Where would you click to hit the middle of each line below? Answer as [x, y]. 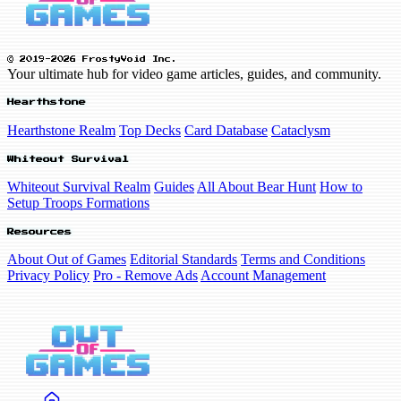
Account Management [263, 276]
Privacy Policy [48, 276]
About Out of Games [67, 260]
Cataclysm [301, 130]
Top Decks [150, 130]
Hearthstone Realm [61, 130]
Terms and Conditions [303, 260]
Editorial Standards [183, 260]
